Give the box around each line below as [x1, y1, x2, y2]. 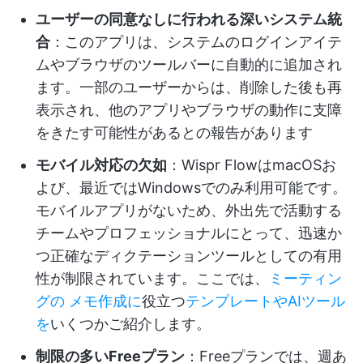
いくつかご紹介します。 [50, 315, 211, 332]
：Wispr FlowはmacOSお [167, 156, 336, 173]
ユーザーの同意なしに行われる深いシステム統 [36, 11, 342, 28]
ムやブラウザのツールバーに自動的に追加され [36, 56, 342, 73]
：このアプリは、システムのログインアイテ [50, 33, 342, 50]
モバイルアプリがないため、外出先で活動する [36, 202, 342, 219]
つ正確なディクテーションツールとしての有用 [36, 247, 342, 264]
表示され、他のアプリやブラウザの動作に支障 [36, 101, 342, 118]
